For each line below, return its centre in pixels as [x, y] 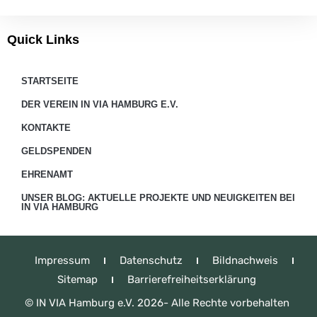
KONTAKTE [46, 128]
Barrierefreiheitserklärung [192, 280]
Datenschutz [151, 261]
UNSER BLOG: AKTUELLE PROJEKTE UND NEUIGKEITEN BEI [158, 198]
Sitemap [78, 280]
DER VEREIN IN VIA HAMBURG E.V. [100, 105]
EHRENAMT [47, 175]
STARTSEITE [50, 81]
